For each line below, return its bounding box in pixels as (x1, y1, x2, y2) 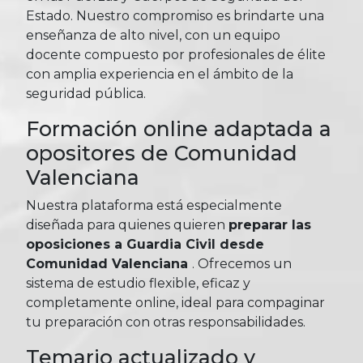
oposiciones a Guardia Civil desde (26, 237, 264, 253)
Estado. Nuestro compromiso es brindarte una (26, 8, 324, 24)
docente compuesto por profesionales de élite (26, 47, 326, 63)
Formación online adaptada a (26, 117, 331, 142)
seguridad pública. (26, 86, 146, 102)
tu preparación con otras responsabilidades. (26, 314, 305, 331)
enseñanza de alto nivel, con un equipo (26, 28, 280, 44)
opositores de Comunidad (26, 141, 297, 166)
